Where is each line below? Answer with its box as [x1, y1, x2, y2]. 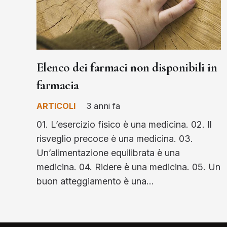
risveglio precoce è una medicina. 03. [36, 133, 193, 144]
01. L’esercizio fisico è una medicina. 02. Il [36, 119, 212, 130]
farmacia [36, 77, 79, 93]
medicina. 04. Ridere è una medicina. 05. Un [36, 161, 220, 172]
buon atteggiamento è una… [36, 175, 154, 186]
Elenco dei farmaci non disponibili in [36, 59, 217, 75]
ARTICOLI [36, 100, 75, 111]
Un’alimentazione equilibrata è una [36, 147, 180, 158]
